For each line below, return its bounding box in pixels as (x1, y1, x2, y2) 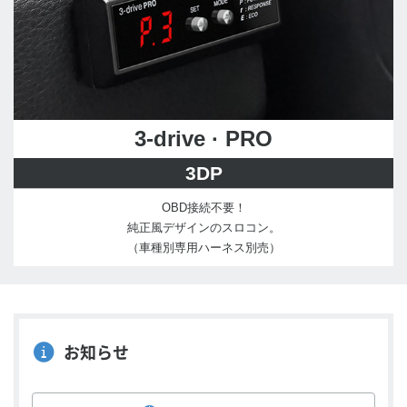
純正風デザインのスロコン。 (126, 220, 281, 234)
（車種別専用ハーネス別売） (126, 240, 281, 254)
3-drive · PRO (134, 126, 273, 152)
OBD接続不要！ (161, 200, 246, 214)
